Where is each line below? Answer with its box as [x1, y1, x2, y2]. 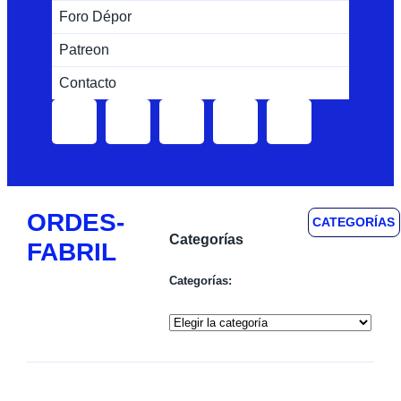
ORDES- [26, 209, 124, 237]
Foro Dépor [59, 9, 132, 25]
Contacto [59, 75, 117, 91]
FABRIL [26, 238, 116, 267]
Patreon [59, 42, 110, 58]
